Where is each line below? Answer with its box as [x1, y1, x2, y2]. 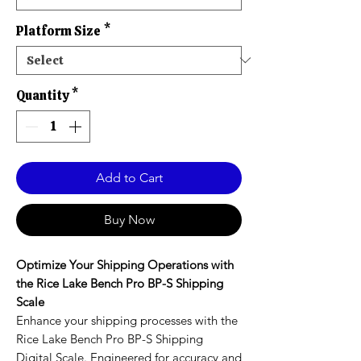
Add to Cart [95, 169, 163, 185]
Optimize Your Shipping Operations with [16, 256, 234, 272]
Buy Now [103, 211, 155, 227]
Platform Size [16, 22, 101, 39]
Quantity [16, 86, 68, 104]
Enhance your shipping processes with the [16, 312, 238, 328]
